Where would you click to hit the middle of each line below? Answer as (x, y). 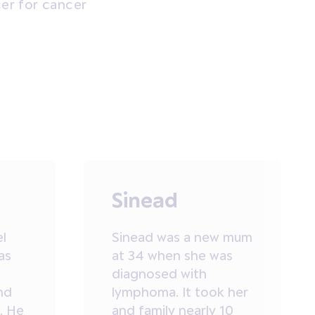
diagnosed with (159, 274)
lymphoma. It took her (180, 292)
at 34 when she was (172, 256)
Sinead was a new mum (182, 237)
